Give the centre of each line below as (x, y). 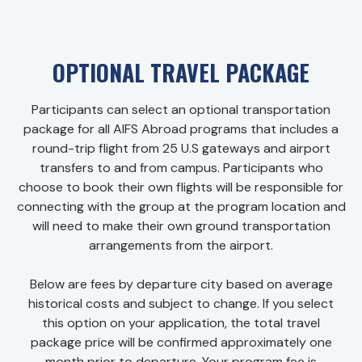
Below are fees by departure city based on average (181, 284)
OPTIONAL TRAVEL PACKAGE (181, 73)
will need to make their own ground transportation (181, 226)
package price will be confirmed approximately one (181, 343)
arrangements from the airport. (181, 246)
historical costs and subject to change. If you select (181, 304)
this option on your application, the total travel (181, 323)
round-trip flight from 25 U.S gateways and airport (181, 149)
